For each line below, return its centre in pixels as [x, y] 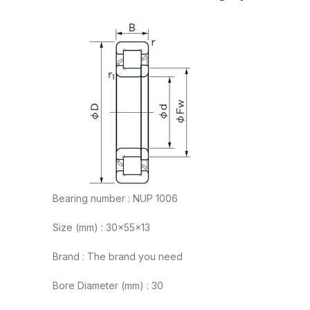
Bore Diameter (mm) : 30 [108, 286]
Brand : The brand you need [118, 257]
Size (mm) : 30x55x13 [101, 228]
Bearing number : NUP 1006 [115, 199]
